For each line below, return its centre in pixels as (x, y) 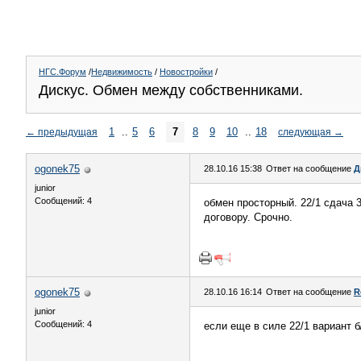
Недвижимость (122, 72)
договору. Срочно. (248, 217)
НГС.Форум (62, 72)
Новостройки (186, 72)
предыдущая (68, 132)
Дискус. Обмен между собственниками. (171, 90)
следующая (305, 132)
